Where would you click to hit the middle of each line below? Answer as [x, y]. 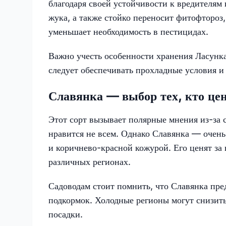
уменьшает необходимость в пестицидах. [128, 31]
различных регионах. [90, 161]
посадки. [66, 214]
